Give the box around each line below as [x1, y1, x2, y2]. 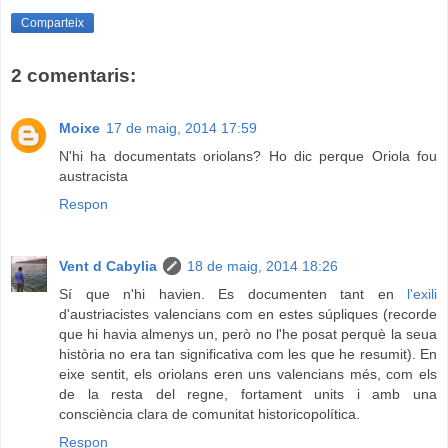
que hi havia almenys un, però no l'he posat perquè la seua [59, 325, 437, 342]
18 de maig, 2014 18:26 [187, 257, 338, 274]
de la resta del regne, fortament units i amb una [59, 385, 437, 402]
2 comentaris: [11, 65, 136, 87]
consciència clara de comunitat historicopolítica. [59, 405, 360, 422]
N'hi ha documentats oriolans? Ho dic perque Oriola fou [59, 147, 437, 164]
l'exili [407, 285, 437, 302]
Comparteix [21, 16, 84, 31]
